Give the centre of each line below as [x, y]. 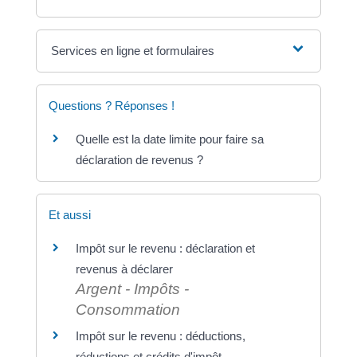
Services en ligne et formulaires [133, 50]
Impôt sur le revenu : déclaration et [165, 248]
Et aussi [69, 214]
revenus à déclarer [124, 269]
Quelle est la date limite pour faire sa [169, 139]
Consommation [127, 309]
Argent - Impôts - [132, 288]
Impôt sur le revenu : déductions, [160, 335]
